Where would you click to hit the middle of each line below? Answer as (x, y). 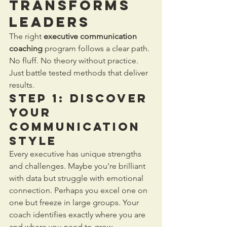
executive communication (91, 36)
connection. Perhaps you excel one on (79, 190)
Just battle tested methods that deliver (80, 72)
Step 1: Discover (81, 98)
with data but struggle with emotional (77, 178)
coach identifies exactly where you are (78, 214)
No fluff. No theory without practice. (75, 60)
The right (26, 36)
